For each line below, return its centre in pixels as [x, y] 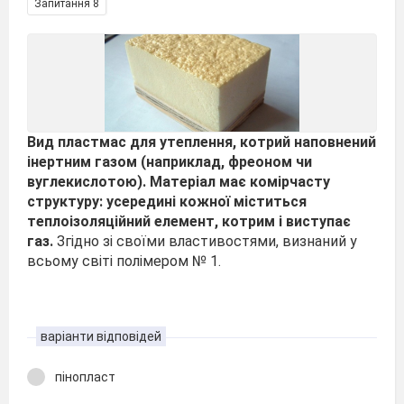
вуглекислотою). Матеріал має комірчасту [179, 182]
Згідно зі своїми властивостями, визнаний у [205, 241]
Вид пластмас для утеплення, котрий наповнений [202, 142]
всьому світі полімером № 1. [124, 261]
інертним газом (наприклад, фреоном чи [170, 162]
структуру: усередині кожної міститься [167, 202]
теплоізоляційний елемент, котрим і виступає [189, 221]
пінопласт [85, 377]
